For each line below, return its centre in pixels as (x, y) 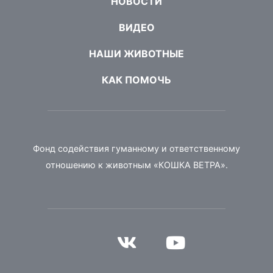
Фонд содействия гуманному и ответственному (136, 148)
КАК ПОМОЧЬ (136, 80)
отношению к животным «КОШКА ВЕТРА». (136, 165)
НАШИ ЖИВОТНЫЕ (136, 53)
